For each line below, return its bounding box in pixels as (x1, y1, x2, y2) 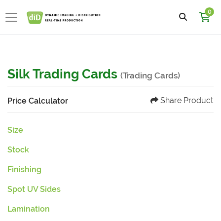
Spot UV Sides (7, 184, 61, 194)
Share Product (160, 96, 213, 105)
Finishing (7, 165, 41, 174)
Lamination (7, 204, 50, 214)
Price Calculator (7, 96, 68, 106)
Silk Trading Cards (7, 67, 120, 81)
